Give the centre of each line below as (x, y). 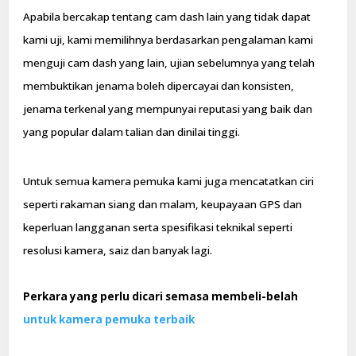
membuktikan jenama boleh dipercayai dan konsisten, (159, 85)
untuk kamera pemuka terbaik (109, 319)
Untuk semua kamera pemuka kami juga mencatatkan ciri (169, 181)
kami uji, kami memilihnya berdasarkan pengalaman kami (168, 39)
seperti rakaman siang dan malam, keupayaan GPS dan (163, 204)
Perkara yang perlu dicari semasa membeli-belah (161, 296)
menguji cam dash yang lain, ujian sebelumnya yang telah (169, 62)
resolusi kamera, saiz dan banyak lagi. (118, 250)
